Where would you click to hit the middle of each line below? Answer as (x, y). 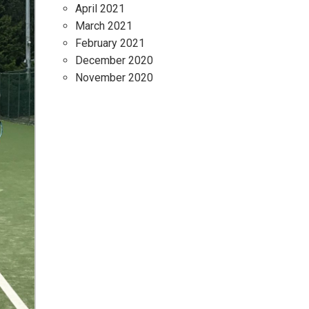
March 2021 (104, 26)
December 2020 (114, 60)
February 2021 (110, 43)
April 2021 (100, 9)
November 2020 (114, 78)
